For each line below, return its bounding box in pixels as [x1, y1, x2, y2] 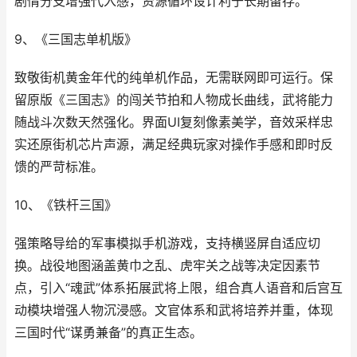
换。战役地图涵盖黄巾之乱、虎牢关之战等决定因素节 [14, 258, 320, 273]
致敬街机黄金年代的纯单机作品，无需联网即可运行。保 [14, 70, 333, 85]
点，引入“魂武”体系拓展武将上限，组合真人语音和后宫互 [14, 280, 343, 296]
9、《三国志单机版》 [14, 32, 137, 47]
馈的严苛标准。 [14, 159, 104, 175]
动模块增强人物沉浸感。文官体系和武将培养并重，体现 [14, 303, 333, 318]
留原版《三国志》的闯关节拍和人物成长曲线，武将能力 [14, 92, 333, 108]
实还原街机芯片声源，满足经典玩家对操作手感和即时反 [14, 137, 333, 152]
